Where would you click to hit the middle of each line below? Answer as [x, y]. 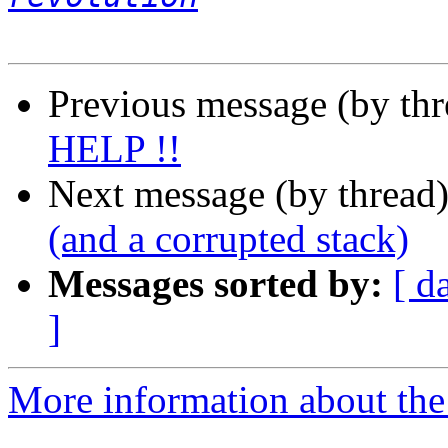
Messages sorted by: [215, 284]
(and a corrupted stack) [228, 239]
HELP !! [114, 149]
